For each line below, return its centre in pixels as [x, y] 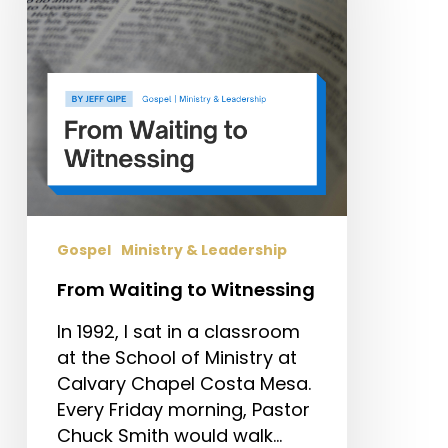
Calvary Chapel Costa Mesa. [183, 384]
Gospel [83, 250]
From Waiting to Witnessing [185, 290]
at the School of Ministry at [176, 358]
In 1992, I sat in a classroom [178, 332]
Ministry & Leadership [203, 250]
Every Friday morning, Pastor [183, 410]
